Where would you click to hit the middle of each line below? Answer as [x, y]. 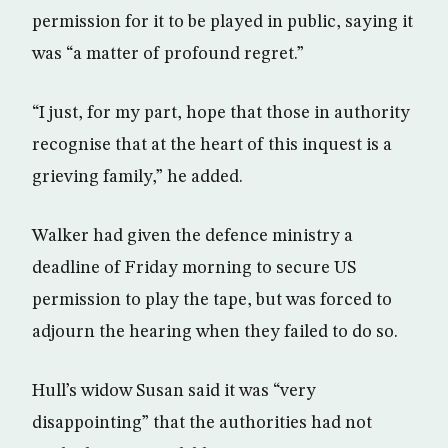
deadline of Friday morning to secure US [194, 268]
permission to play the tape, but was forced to [212, 300]
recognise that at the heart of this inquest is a [212, 145]
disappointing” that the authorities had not [202, 423]
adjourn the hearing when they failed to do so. [215, 332]
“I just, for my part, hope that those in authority [221, 113]
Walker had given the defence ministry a [192, 236]
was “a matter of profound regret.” [168, 54]
